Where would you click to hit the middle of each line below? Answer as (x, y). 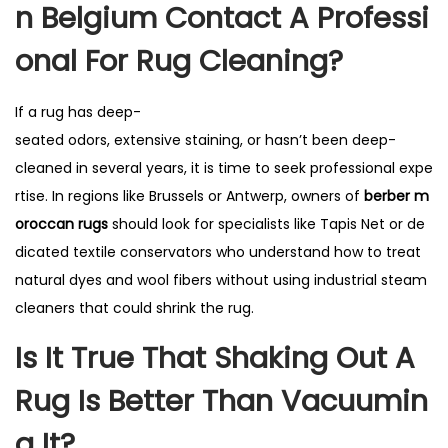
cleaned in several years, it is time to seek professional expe (224, 168)
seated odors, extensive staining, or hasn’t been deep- (205, 140)
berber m (396, 196)
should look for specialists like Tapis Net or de (266, 224)
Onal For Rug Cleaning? (179, 61)
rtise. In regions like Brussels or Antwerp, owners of (189, 196)
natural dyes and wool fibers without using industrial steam (223, 280)
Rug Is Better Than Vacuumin (221, 401)
